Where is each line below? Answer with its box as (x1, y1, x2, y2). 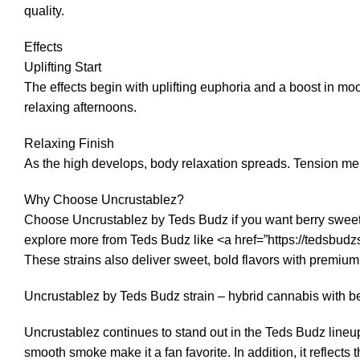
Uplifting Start (24, 60, 101, 75)
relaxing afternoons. (24, 100, 137, 115)
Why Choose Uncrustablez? (24, 193, 184, 207)
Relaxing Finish (24, 137, 114, 151)
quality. (24, 4, 64, 18)
